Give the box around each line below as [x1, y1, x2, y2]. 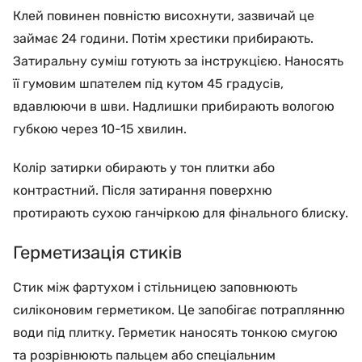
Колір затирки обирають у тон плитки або [13, 159, 275, 175]
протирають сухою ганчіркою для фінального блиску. [13, 204, 348, 221]
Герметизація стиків [13, 241, 182, 263]
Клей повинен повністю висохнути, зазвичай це [13, 7, 314, 23]
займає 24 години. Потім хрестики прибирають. [13, 30, 314, 46]
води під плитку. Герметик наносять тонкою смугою [13, 324, 338, 340]
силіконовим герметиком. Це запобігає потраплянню [13, 301, 345, 318]
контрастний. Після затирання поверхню [13, 182, 272, 198]
